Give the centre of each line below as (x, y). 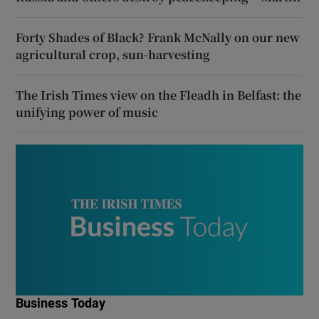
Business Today (61, 304)
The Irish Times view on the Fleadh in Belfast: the (159, 95)
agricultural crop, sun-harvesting (113, 55)
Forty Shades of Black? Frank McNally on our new (158, 38)
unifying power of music (87, 113)
